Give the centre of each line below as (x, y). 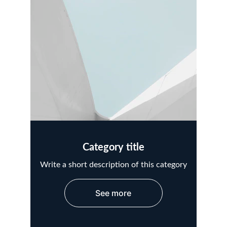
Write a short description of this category (114, 165)
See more (113, 193)
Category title (113, 147)
